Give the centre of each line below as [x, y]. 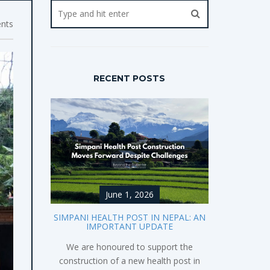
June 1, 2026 [129, 194]
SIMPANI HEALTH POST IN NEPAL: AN [129, 217]
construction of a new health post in [129, 260]
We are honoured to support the [129, 246]
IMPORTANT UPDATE [129, 226]
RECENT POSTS [130, 78]
